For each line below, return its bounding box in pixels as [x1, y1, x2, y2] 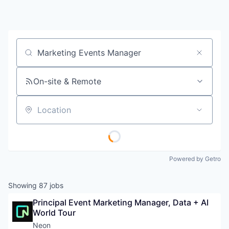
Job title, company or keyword [16, 52, 135, 62]
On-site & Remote [33, 76, 101, 86]
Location [16, 109, 50, 120]
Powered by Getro [169, 155, 221, 163]
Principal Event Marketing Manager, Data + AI [33, 197, 211, 208]
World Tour [33, 208, 76, 218]
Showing [8, 180, 39, 190]
